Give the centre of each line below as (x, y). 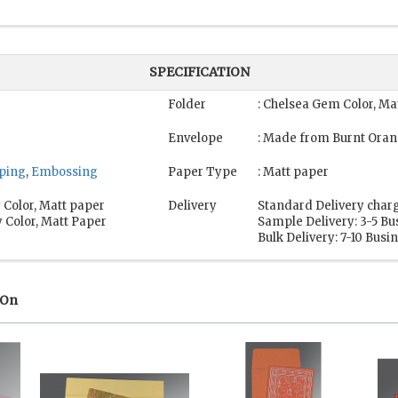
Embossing (64, 172)
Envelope (195, 139)
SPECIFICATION (199, 72)
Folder (187, 105)
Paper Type (203, 172)
